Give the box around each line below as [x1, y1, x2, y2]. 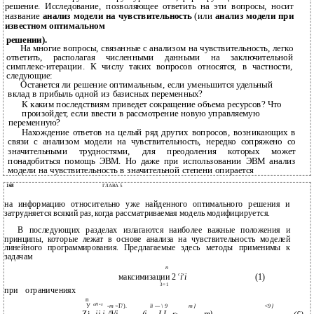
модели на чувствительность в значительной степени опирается [8, 165, 254, 176]
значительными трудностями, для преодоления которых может [8, 146, 296, 157]
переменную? [8, 118, 60, 128]
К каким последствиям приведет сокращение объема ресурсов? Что [22, 100, 282, 109]
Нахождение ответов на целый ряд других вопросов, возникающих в [22, 128, 296, 137]
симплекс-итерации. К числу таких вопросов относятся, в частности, [6, 62, 294, 71]
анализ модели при [215, 11, 294, 22]
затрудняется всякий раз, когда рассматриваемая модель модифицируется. [4, 208, 270, 219]
